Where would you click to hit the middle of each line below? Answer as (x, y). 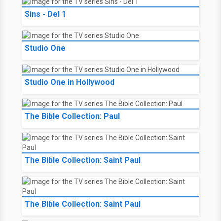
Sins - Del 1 (45, 14)
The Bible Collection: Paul (72, 116)
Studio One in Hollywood (70, 82)
